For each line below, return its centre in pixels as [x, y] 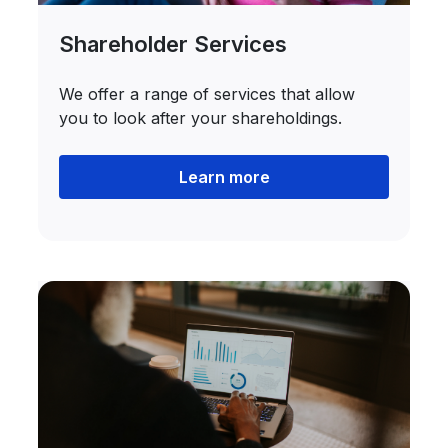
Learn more [224, 177]
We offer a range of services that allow [207, 94]
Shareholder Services [173, 44]
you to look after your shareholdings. [201, 118]
